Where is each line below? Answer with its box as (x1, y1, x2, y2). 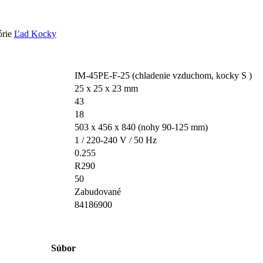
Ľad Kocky (14, 28, 56, 39)
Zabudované (75, 186, 121, 197)
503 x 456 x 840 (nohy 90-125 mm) (75, 122, 208, 132)
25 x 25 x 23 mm (75, 83, 138, 93)
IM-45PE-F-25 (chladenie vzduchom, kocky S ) (75, 70, 252, 80)
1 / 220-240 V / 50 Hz (75, 134, 157, 145)
